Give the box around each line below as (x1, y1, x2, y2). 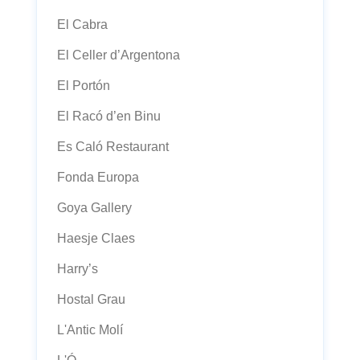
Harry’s (57, 262, 98, 276)
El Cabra (57, 18, 108, 31)
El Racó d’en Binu (57, 109, 161, 123)
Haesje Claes (57, 231, 135, 245)
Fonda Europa (57, 170, 139, 184)
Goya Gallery (57, 201, 132, 215)
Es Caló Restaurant (57, 140, 169, 153)
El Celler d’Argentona (57, 48, 180, 62)
